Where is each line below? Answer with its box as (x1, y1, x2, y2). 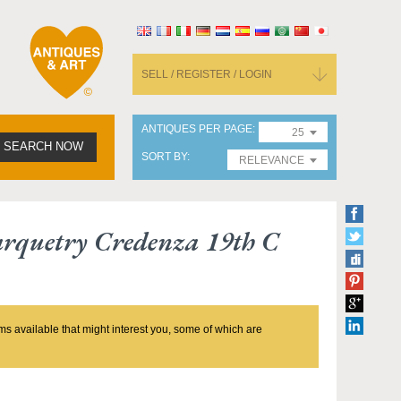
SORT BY (141, 150, 187, 163)
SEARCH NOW (4, 141, 83, 153)
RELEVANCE (239, 154, 304, 166)
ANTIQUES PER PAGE (141, 123, 252, 135)
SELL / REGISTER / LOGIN (141, 68, 272, 81)
